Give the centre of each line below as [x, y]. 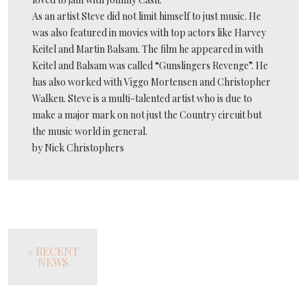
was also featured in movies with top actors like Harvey [149, 32]
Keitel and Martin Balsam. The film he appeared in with [148, 49]
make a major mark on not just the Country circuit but [147, 114]
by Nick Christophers [78, 147]
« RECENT [53, 251]
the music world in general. [90, 131]
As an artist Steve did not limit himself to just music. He [147, 16]
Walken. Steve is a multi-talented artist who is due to [142, 98]
